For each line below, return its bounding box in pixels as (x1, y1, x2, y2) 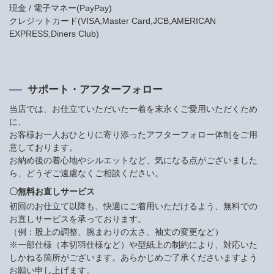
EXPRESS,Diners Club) (9, 29, 99, 39)
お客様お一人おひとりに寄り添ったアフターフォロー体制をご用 (9, 130, 257, 140)
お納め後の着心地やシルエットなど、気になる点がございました (9, 155, 257, 166)
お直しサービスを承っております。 (9, 214, 146, 224)
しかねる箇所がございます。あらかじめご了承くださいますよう (9, 253, 257, 263)
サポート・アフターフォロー (27, 84, 163, 96)
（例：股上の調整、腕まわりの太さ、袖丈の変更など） (9, 227, 223, 237)
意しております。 (9, 143, 78, 153)
